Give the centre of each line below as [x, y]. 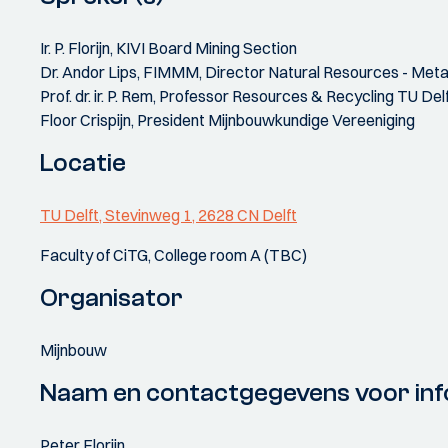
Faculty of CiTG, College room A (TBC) [173, 255]
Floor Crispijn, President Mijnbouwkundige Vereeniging [227, 120]
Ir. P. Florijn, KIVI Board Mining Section [168, 48]
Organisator [111, 298]
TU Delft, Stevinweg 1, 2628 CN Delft [168, 215]
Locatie [83, 163]
